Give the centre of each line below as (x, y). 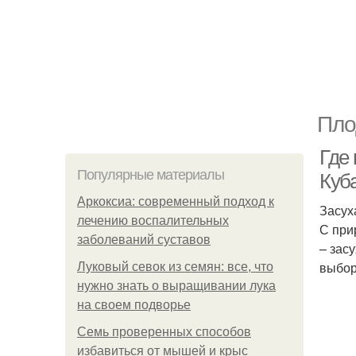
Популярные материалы (151, 175)
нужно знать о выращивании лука (176, 286)
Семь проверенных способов (164, 332)
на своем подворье (134, 305)
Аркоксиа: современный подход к (176, 201)
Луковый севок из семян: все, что (175, 267)
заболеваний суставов (144, 240)
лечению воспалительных (153, 221)
